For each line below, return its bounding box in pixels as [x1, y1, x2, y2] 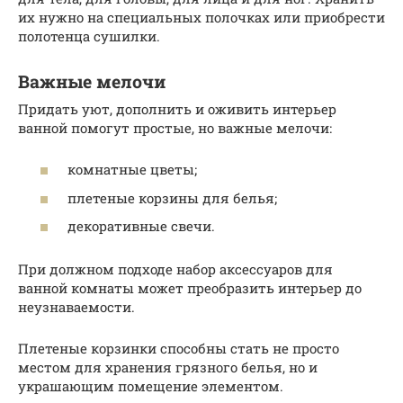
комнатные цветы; [67, 160, 197, 179]
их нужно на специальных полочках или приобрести [18, 7, 385, 26]
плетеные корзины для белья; [67, 188, 277, 207]
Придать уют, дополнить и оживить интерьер [18, 99, 336, 118]
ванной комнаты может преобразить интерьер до [18, 279, 362, 298]
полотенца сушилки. [18, 26, 160, 45]
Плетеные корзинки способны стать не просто [18, 339, 339, 358]
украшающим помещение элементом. [18, 377, 283, 396]
